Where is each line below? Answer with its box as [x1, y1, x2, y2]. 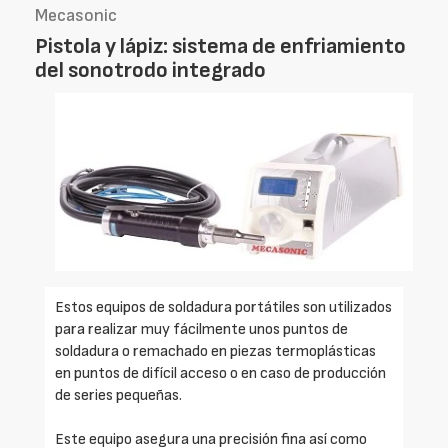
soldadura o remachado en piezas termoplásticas [55, 341, 376, 361]
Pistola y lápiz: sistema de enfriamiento [35, 32, 406, 60]
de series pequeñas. [55, 385, 182, 405]
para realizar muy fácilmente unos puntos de [55, 319, 348, 339]
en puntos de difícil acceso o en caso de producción [55, 363, 386, 383]
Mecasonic [35, 4, 117, 26]
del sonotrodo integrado [35, 56, 266, 84]
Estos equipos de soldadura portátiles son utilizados [55, 297, 392, 317]
